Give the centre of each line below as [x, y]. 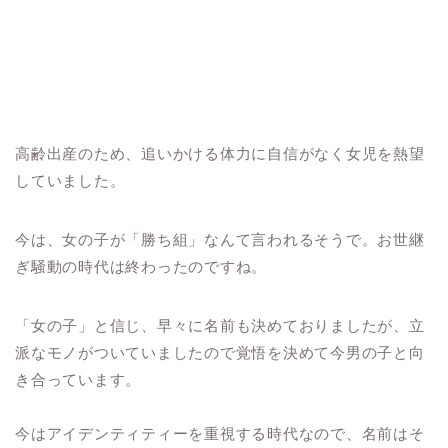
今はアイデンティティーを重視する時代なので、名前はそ [220, 434]
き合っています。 [78, 380]
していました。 [70, 181]
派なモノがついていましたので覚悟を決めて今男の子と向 [220, 353]
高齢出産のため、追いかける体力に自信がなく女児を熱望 [220, 154]
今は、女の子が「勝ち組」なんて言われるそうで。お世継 [220, 240]
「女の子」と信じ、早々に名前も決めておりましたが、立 [220, 326]
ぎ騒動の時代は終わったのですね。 [141, 267]
